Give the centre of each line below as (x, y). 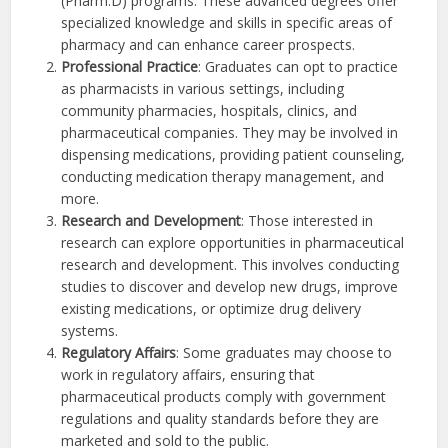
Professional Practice (130, 66)
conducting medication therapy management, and (223, 176)
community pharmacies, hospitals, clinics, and (209, 110)
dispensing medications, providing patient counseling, (233, 154)
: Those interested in (307, 220)
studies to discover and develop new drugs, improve (230, 286)
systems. (90, 330)
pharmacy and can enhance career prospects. (208, 44)
